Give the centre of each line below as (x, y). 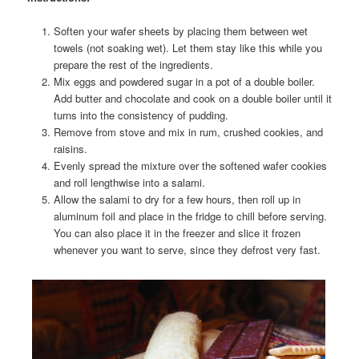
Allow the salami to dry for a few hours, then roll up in (177, 199)
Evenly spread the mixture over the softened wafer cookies (190, 165)
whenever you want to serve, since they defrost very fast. (187, 249)
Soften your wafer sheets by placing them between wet (180, 30)
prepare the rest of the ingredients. (133, 64)
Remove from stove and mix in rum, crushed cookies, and (188, 131)
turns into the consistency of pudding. (141, 115)
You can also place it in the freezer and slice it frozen (177, 232)
